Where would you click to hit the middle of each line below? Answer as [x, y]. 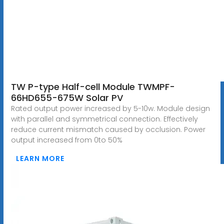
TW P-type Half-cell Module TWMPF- [93, 86]
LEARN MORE [40, 158]
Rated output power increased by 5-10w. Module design [110, 108]
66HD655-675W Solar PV [67, 97]
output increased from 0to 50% [66, 140]
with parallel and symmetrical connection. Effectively [104, 119]
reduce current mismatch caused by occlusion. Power [108, 129]
